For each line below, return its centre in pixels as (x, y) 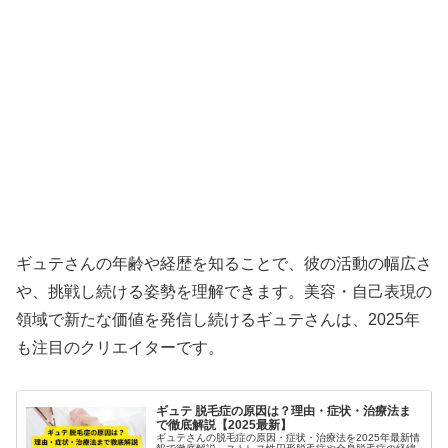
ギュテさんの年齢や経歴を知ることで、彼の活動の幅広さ (224, 263)
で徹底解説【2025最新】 (224, 424)
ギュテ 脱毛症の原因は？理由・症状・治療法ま (284, 410)
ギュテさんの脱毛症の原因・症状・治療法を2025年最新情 (288, 437)
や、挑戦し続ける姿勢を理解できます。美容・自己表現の (224, 291)
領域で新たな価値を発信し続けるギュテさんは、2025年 (218, 319)
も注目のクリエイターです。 (120, 347)
